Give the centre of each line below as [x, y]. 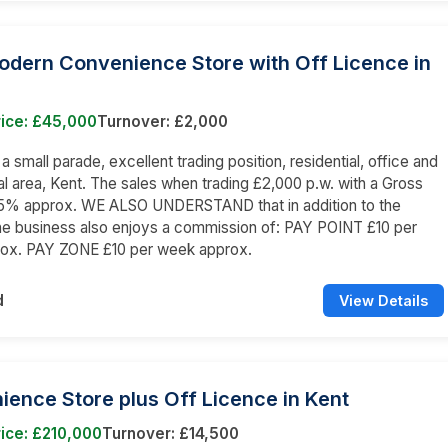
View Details [383, 300]
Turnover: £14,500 [170, 433]
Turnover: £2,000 [162, 121]
